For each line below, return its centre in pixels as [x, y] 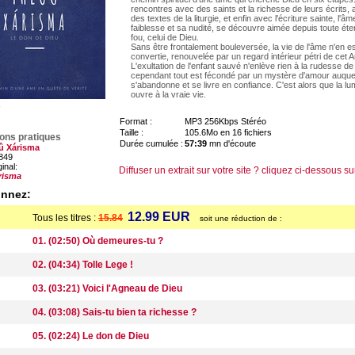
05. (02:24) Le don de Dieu [91, 336]
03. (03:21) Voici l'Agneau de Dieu [107, 288]
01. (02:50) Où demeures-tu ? [98, 241]
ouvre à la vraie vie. [168, 94]
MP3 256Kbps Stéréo [225, 121]
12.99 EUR [159, 217]
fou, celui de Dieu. [165, 37]
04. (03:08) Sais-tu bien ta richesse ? [115, 312]
